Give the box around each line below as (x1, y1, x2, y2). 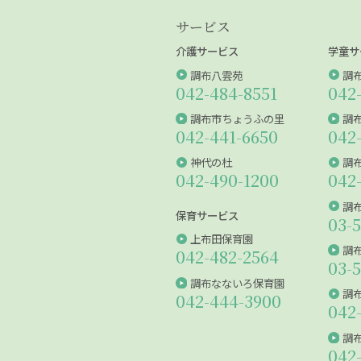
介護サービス (176, 43, 239, 60)
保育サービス (176, 207, 239, 224)
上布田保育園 (189, 230, 253, 247)
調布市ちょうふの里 (189, 110, 284, 127)
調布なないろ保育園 (189, 274, 284, 291)
